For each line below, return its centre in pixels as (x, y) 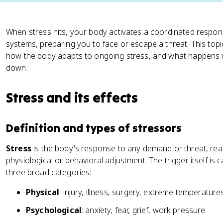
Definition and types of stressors (94, 128)
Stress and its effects (72, 98)
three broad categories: (49, 172)
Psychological (54, 210)
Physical (43, 192)
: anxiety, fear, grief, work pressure (143, 210)
